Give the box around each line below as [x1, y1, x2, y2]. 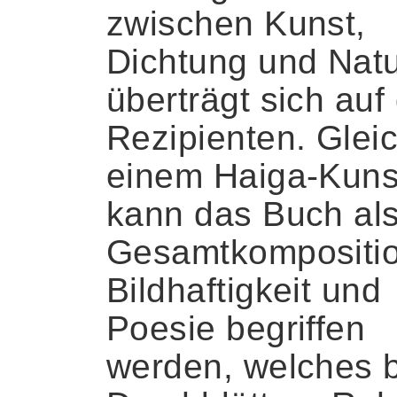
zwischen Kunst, [106, 4, 366, 43]
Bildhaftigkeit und [106, 271, 382, 310]
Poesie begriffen [106, 309, 366, 348]
